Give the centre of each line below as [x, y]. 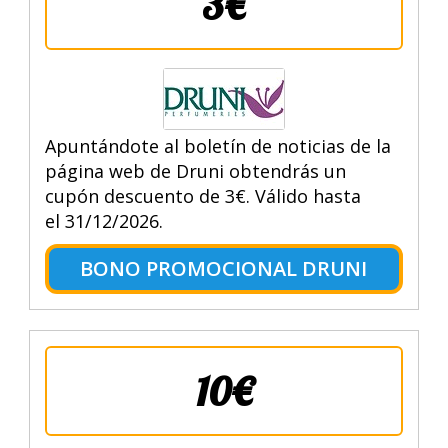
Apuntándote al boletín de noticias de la [217, 145]
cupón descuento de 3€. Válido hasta [202, 195]
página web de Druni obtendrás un [195, 170]
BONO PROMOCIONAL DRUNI [224, 268]
